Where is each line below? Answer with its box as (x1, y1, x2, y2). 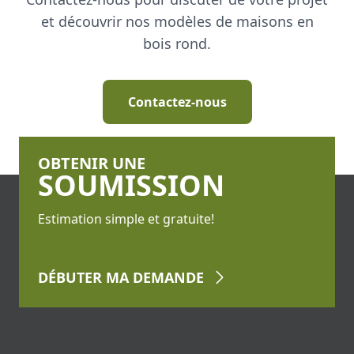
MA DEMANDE (106, 268, 204, 287)
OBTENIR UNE (38, 153, 145, 174)
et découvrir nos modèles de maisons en (40, 12, 314, 31)
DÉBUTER (38, 268, 102, 287)
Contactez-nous (127, 93, 227, 111)
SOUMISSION (38, 166, 224, 205)
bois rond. (143, 34, 211, 53)
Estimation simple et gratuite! (38, 210, 214, 228)
